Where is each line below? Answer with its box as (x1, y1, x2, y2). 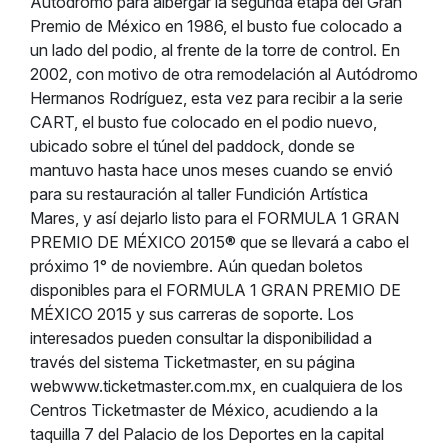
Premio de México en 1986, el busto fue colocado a (30, 16, 402, 36)
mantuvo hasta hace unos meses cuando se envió (30, 160, 393, 180)
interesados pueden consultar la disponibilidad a (30, 328, 372, 348)
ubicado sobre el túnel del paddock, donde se (30, 136, 355, 156)
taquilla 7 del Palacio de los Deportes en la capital (30, 424, 384, 444)
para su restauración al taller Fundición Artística (30, 184, 368, 204)
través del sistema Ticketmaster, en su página (30, 352, 355, 372)
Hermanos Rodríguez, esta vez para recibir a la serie (30, 88, 403, 108)
